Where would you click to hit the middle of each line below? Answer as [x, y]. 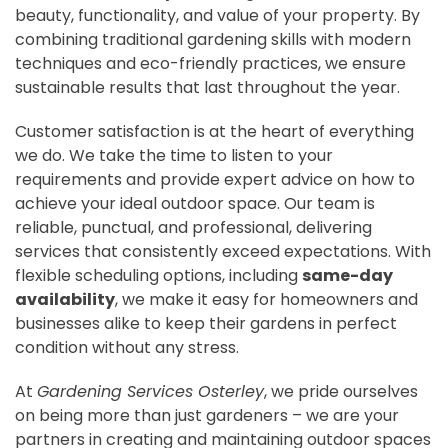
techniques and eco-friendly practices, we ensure [210, 63]
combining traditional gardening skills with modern [213, 39]
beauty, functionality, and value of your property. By [217, 15]
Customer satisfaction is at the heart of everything [214, 131]
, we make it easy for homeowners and [266, 299]
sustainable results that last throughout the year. [207, 87]
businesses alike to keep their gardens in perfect [206, 323]
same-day [347, 275]
